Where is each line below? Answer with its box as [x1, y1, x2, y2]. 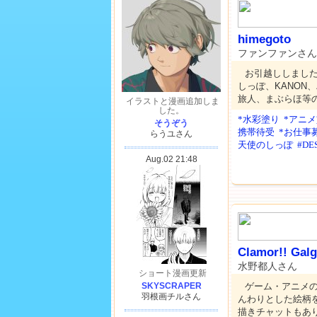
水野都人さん [238, 260, 297, 272]
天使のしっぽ [238, 139, 293, 151]
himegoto [238, 33, 291, 47]
